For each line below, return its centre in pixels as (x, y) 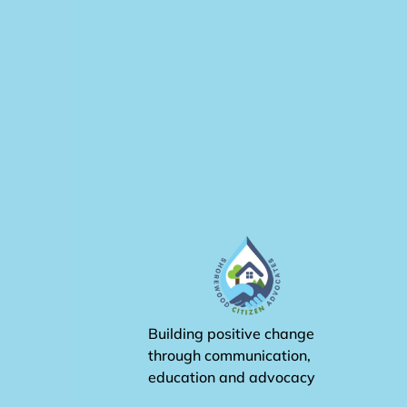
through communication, (230, 355)
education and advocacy (232, 377)
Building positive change (232, 333)
